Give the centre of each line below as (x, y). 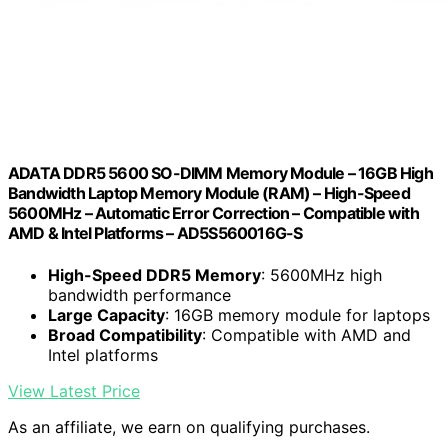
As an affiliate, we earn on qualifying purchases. (189, 426)
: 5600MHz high (321, 274)
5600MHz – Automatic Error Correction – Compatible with (213, 213)
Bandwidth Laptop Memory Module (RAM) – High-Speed (209, 193)
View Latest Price (74, 390)
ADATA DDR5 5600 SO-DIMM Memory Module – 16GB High (220, 173)
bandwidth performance (139, 294)
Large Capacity (106, 314)
